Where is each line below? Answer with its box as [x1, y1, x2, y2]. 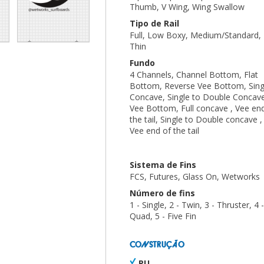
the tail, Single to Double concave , [130, 114, 262, 125]
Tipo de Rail [130, 18, 179, 29]
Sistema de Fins [130, 159, 196, 170]
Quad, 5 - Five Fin [130, 210, 196, 222]
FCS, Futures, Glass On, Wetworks [130, 171, 260, 182]
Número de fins [130, 187, 195, 199]
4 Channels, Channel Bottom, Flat [130, 69, 258, 80]
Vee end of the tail [130, 125, 199, 136]
